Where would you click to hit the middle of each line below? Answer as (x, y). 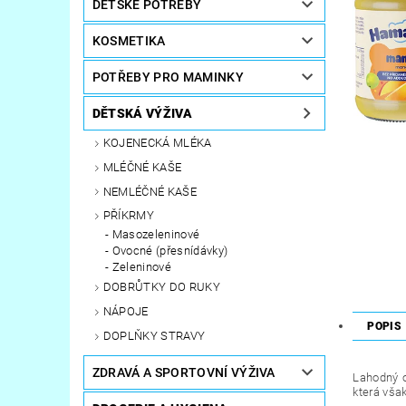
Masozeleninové (156, 235)
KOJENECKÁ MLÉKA (157, 143)
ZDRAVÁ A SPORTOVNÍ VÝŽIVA (184, 372)
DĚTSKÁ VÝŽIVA (142, 114)
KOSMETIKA (129, 41)
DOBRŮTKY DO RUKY (161, 287)
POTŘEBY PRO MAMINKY (168, 77)
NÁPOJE (126, 312)
